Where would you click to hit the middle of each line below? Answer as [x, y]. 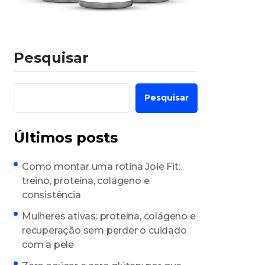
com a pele [48, 244]
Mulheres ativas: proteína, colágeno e [109, 216]
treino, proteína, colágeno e [86, 180]
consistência [51, 195]
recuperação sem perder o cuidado [104, 230]
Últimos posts [66, 137]
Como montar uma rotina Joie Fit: [101, 166]
